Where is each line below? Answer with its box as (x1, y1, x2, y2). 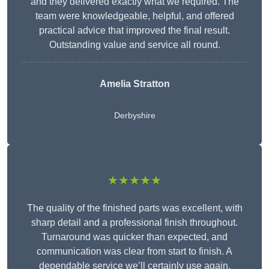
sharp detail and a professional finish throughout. (31, 217, 238, 228)
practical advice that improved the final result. (39, 25, 230, 36)
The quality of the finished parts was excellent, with (26, 203, 243, 214)
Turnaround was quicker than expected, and (41, 232, 228, 243)
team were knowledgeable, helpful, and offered (35, 11, 234, 22)
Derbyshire (113, 110, 156, 121)
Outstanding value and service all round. (49, 40, 220, 50)
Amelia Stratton (99, 79, 170, 89)
